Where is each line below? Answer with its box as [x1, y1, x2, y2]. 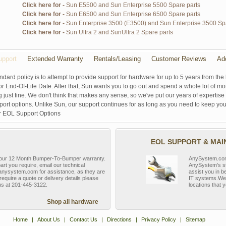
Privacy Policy [141, 216, 176, 222]
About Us [37, 216, 60, 222]
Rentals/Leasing [94, 55, 141, 63]
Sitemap [185, 216, 205, 222]
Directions [106, 216, 132, 222]
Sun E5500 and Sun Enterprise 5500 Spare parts [66, 2, 200, 9]
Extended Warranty [27, 55, 83, 63]
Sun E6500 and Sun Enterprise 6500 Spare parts [66, 11, 200, 18]
